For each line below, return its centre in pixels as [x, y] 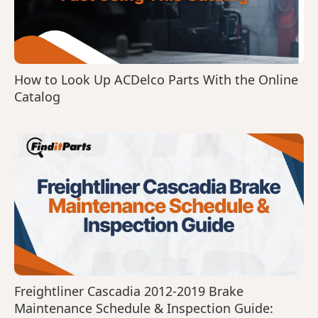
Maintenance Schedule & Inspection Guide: [144, 308]
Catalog [37, 96]
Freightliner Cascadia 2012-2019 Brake [129, 291]
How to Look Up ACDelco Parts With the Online [156, 79]
